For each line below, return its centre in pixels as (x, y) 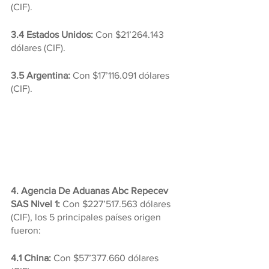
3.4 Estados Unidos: (52, 35)
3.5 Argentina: (42, 76)
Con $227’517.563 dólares (118, 204)
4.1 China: (32, 258)
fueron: (26, 230)
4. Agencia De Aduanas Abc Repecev (91, 190)
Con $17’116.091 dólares (122, 76)
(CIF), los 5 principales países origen (87, 217)
